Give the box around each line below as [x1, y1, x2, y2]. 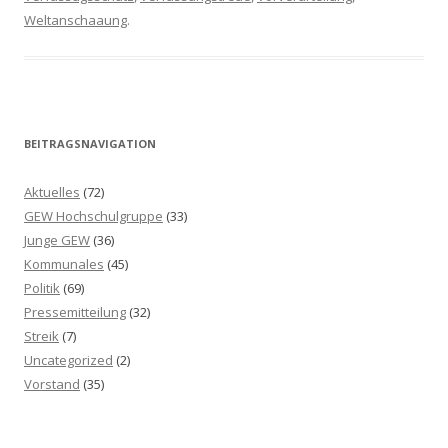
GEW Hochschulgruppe [24, 207, 163, 225]
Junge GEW [24, 231, 90, 249]
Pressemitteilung [24, 303, 126, 321]
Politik [24, 279, 60, 297]
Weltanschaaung [24, 11, 127, 29]
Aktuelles [24, 183, 80, 201]
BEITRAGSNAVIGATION [24, 136, 156, 151]
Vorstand [24, 375, 80, 393]
